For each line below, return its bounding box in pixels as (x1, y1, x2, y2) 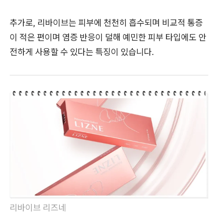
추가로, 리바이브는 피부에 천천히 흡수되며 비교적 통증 (10, 17, 203, 28)
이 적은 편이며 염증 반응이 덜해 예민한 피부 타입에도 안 (10, 31, 206, 43)
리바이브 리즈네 (10, 201, 66, 213)
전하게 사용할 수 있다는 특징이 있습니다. (10, 46, 154, 57)
